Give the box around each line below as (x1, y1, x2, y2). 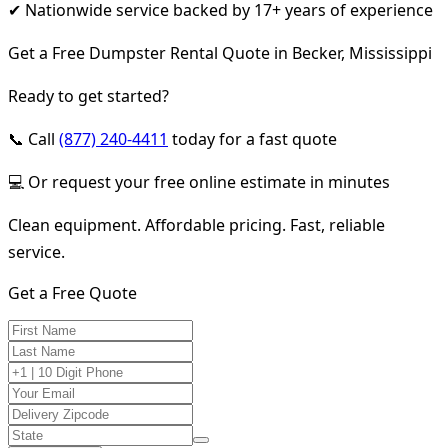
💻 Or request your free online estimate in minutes (8, 170, 390, 193)
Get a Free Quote (8, 281, 137, 304)
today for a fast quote (168, 127, 337, 150)
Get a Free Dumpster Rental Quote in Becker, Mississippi (8, 41, 432, 64)
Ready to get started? (8, 84, 169, 107)
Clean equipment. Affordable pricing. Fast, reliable (8, 213, 385, 236)
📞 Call (8, 127, 59, 150)
